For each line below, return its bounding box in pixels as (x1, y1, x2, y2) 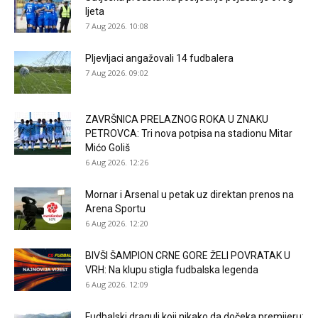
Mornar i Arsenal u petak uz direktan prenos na (85, 188, 294, 200)
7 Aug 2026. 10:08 (85, 20, 148, 31)
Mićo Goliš (85, 141, 130, 153)
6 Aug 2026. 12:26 (85, 156, 148, 168)
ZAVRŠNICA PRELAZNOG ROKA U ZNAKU (85, 113, 268, 125)
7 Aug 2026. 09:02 (85, 67, 148, 78)
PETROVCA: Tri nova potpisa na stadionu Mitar (85, 127, 292, 139)
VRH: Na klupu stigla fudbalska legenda (85, 263, 258, 275)
